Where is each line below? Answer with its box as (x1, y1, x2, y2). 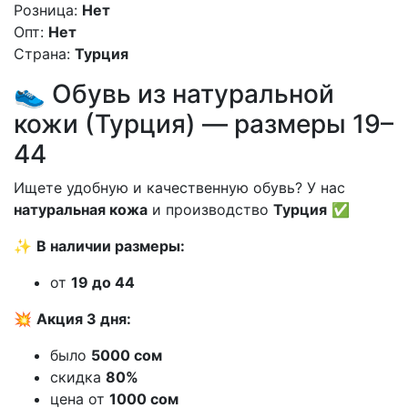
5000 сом (91, 345, 162, 364)
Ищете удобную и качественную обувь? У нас (14, 178, 345, 197)
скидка (50, 367, 106, 386)
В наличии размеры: (36, 236, 185, 255)
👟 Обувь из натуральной (14, 77, 334, 109)
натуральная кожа (14, 199, 148, 219)
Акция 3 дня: (36, 309, 131, 328)
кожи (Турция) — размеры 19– (14, 107, 393, 139)
